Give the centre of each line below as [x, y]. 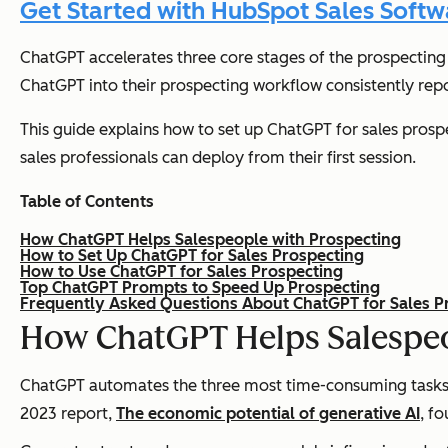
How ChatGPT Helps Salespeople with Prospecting [210, 239]
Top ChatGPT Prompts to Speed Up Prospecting [200, 287]
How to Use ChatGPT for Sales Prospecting [181, 271]
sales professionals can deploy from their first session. [218, 157]
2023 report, [68, 413]
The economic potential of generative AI [268, 413]
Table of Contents [87, 201]
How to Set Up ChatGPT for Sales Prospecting [192, 255]
